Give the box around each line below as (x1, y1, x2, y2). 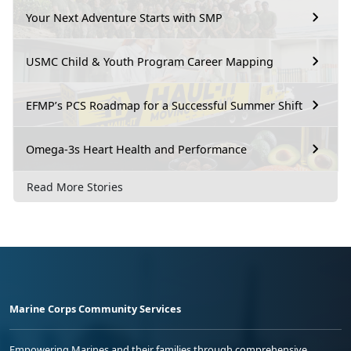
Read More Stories (27, 179, 123, 195)
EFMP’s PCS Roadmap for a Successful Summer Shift (26, 97, 302, 113)
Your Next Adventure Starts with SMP (26, 9, 223, 25)
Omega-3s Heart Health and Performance (26, 141, 247, 157)
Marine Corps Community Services (9, 302, 181, 317)
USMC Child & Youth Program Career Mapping (26, 53, 273, 69)
